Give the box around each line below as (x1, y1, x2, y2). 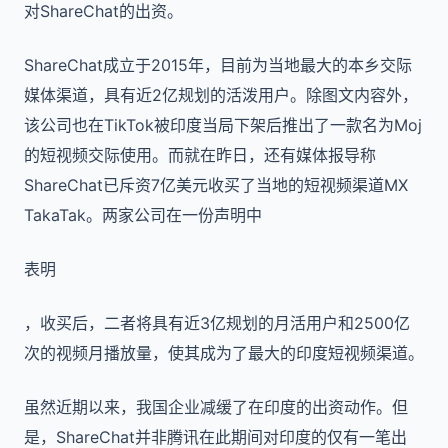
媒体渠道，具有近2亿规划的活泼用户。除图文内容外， (24, 85, 418, 105)
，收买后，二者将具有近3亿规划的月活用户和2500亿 (24, 313, 410, 333)
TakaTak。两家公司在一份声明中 (24, 205, 262, 225)
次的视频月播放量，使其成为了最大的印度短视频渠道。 (24, 343, 424, 363)
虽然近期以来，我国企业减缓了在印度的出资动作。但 (24, 397, 408, 417)
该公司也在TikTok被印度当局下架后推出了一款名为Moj (24, 115, 422, 135)
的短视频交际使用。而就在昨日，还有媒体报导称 (24, 145, 376, 165)
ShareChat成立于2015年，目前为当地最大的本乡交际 (24, 55, 412, 75)
